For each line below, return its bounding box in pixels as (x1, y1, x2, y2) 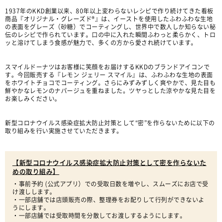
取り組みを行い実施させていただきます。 (5, 128, 123, 134)
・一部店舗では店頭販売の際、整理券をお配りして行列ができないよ (12, 197, 205, 203)
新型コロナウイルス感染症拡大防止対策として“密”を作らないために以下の (5, 120, 215, 126)
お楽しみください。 (5, 96, 61, 102)
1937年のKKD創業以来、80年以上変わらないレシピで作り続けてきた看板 (5, 8, 214, 14)
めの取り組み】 (12, 168, 59, 175)
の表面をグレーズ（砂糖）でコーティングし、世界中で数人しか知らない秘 (5, 24, 216, 30)
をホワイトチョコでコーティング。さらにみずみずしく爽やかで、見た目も (5, 80, 216, 86)
